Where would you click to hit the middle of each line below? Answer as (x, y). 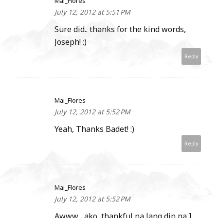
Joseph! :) (71, 42)
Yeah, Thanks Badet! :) (94, 129)
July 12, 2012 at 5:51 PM (92, 12)
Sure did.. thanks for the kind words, (120, 29)
